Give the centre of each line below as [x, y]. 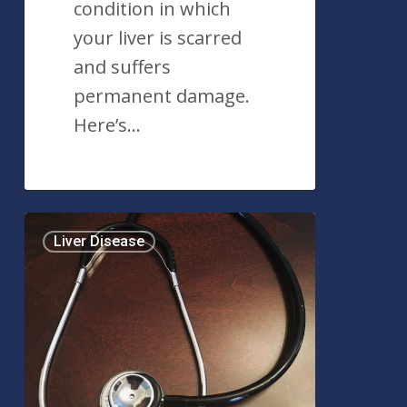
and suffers [123, 67]
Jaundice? [63, 283]
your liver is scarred [158, 38]
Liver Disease [99, 241]
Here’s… [108, 125]
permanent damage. [162, 96]
